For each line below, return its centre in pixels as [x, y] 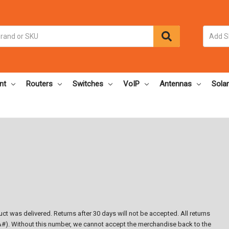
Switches [88, 84]
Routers [39, 84]
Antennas [176, 84]
